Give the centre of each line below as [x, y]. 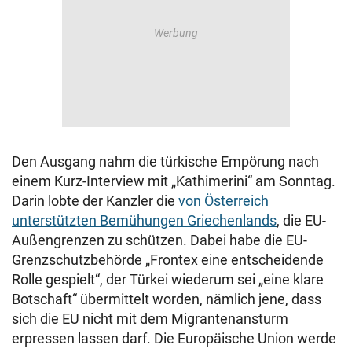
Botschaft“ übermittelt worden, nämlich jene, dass [167, 299]
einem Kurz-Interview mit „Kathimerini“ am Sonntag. [174, 181]
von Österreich [224, 201]
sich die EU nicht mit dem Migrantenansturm [150, 319]
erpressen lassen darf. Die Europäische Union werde [174, 338]
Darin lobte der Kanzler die [95, 201]
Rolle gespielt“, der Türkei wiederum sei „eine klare [168, 279]
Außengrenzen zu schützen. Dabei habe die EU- [159, 240]
